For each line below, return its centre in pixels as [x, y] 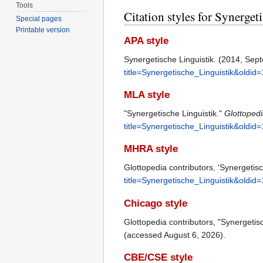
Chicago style [156, 203]
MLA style [147, 95]
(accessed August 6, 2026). [175, 235]
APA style [146, 41]
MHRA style [151, 149]
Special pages [39, 19]
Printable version [43, 30]
